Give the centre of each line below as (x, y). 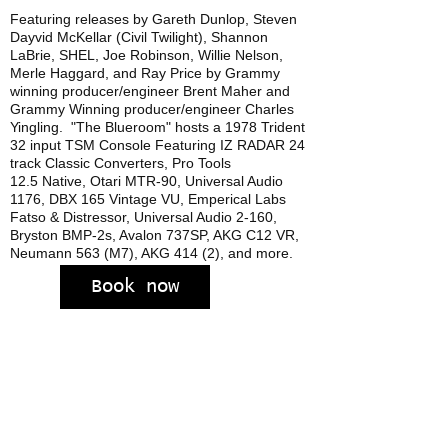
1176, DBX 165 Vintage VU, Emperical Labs (148, 198)
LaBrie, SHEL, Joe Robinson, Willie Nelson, (146, 54)
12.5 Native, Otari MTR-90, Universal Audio (146, 180)
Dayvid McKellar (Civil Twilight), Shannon (139, 36)
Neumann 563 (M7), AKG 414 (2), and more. (153, 252)
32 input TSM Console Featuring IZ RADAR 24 (157, 144)
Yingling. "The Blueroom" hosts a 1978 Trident (157, 126)
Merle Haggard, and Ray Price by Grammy (145, 72)
